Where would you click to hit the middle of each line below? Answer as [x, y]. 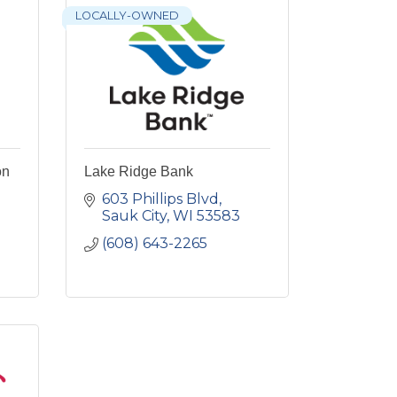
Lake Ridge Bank [138, 171]
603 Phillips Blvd [160, 198]
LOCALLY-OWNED [127, 15]
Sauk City [134, 215]
